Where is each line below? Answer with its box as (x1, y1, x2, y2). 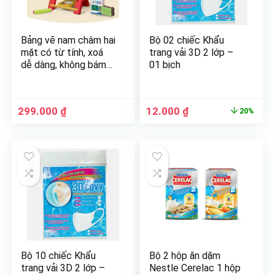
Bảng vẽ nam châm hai (21, 34, 116, 46)
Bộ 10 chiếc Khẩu (21, 250, 96, 261)
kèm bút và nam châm (21, 83, 115, 95)
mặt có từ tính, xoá (21, 47, 104, 58)
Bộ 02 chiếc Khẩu (149, 34, 225, 46)
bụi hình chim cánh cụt (21, 71, 116, 83)
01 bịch (149, 59, 181, 71)
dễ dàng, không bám (21, 59, 107, 71)
